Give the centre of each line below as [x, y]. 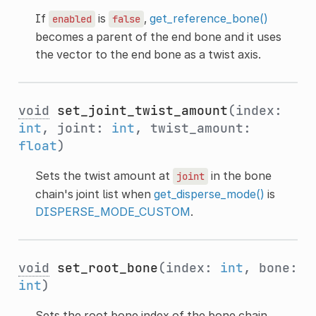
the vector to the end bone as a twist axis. [148, 54]
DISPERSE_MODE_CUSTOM [113, 211]
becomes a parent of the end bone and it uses [158, 36]
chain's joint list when [94, 194]
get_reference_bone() [208, 18]
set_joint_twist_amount [142, 110]
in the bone [239, 175]
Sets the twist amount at [104, 175]
